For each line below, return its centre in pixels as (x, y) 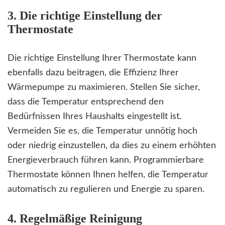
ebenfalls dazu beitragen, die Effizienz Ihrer (93, 73)
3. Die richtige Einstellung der (85, 16)
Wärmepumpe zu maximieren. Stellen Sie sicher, (104, 88)
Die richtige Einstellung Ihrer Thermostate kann (102, 59)
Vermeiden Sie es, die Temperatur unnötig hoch (102, 131)
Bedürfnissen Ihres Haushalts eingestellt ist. (94, 117)
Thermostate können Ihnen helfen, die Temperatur (108, 175)
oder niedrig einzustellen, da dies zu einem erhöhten (112, 146)
